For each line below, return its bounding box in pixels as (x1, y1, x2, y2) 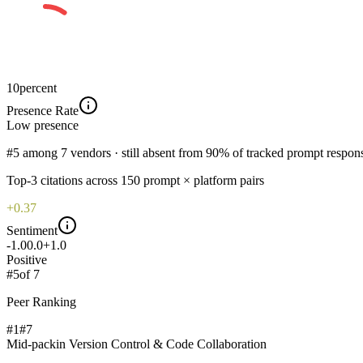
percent (19, 80, 57, 95)
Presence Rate (6, 103, 79, 117)
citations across (37, 173, 117, 187)
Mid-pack (6, 336, 56, 351)
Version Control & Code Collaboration (69, 336, 267, 351)
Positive (6, 252, 47, 267)
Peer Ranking (6, 294, 76, 309)
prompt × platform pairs (143, 173, 264, 187)
